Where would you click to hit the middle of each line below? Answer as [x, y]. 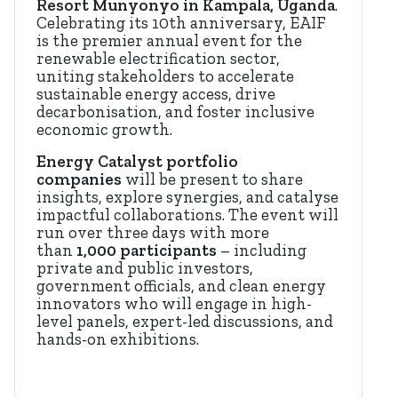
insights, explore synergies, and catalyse [187, 198]
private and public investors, [145, 269]
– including [262, 251]
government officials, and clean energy [181, 287]
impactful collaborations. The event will [187, 215]
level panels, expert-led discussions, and [185, 322]
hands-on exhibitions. [118, 340]
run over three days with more [153, 233]
